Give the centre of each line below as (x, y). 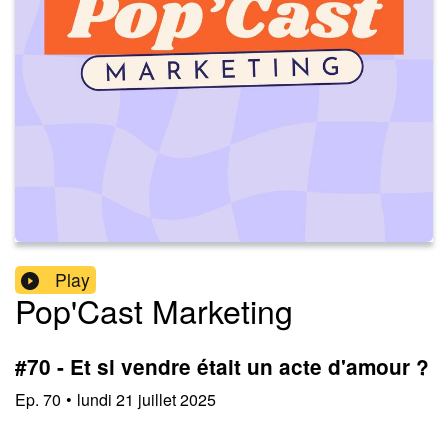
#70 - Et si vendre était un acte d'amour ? (222, 367)
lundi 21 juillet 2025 (146, 399)
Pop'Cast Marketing (154, 310)
